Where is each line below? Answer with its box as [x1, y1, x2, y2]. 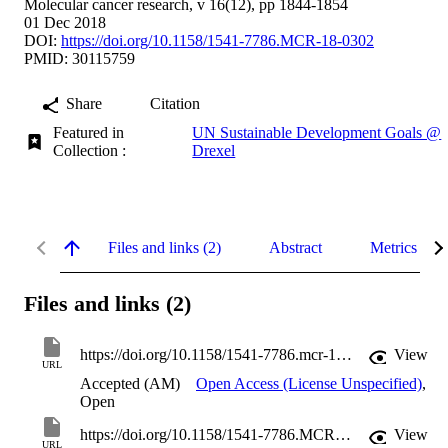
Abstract [269, 238, 322, 256]
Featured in [53, 123, 125, 141]
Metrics [370, 238, 417, 256]
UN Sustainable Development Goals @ [192, 123, 442, 141]
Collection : [53, 141, 135, 159]
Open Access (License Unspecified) [196, 375, 422, 393]
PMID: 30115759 [24, 49, 135, 67]
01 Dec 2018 [24, 13, 106, 31]
